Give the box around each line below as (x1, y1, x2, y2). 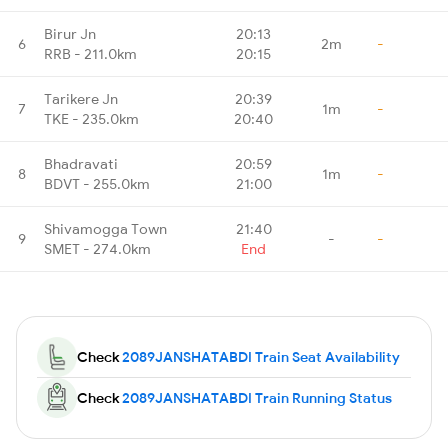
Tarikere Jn (44, 89, 118, 108)
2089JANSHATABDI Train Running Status (122, 388, 392, 407)
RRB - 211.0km (44, 44, 137, 63)
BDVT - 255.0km (44, 174, 150, 193)
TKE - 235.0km (44, 109, 139, 128)
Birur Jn (44, 24, 96, 43)
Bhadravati (44, 154, 118, 173)
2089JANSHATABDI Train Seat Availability (122, 347, 400, 366)
